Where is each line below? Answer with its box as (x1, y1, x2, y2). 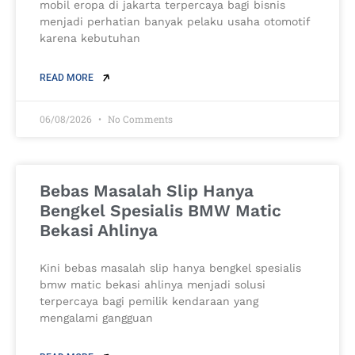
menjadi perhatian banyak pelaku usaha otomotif (40, 15, 310, 29)
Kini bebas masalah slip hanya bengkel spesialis (40, 261, 301, 275)
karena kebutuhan (40, 32, 140, 45)
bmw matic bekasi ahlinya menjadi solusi (40, 278, 265, 292)
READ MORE (40, 72, 96, 84)
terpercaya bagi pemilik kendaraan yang (40, 295, 258, 308)
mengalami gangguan (40, 311, 153, 325)
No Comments (105, 113, 173, 126)
